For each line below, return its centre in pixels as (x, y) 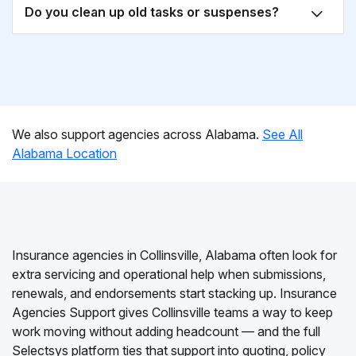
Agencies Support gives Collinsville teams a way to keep (172, 312)
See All (282, 134)
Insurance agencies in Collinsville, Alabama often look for (174, 255)
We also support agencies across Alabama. (137, 134)
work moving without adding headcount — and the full (166, 331)
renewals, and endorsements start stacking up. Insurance (174, 293)
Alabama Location (64, 153)
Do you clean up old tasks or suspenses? (152, 12)
